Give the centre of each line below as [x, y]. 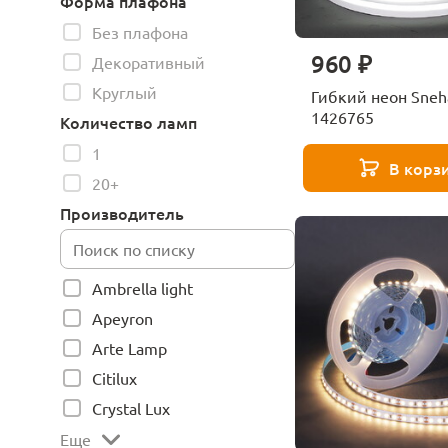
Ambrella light [142, 288]
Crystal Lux [131, 408]
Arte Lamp [129, 348]
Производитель [122, 213]
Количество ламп [128, 122]
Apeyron [122, 318]
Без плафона [140, 32]
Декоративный [148, 62]
